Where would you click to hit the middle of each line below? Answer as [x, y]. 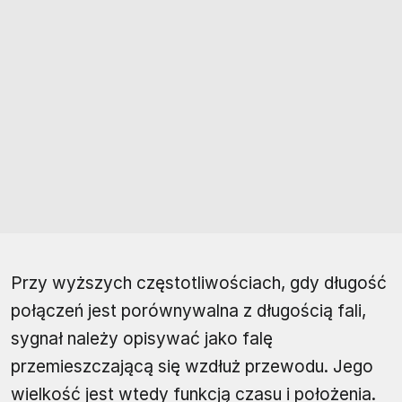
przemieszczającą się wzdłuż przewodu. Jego [192, 367]
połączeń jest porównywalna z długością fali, [188, 311]
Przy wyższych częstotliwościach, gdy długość [199, 284]
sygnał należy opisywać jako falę [142, 339]
